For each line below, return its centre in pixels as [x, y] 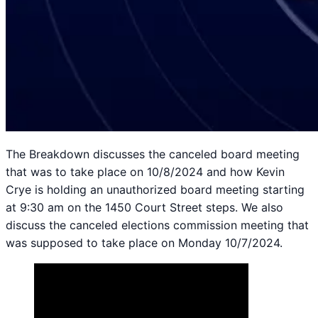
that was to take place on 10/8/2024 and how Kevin [145, 171]
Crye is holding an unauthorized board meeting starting [155, 189]
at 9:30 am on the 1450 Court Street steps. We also [144, 207]
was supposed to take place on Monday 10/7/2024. [144, 242]
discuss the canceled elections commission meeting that [157, 225]
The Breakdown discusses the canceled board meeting [153, 154]
